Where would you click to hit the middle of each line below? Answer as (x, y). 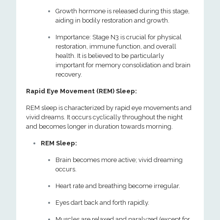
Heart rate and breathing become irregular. (118, 186)
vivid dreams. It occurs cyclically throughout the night (104, 117)
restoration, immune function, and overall (116, 46)
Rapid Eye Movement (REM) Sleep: (82, 91)
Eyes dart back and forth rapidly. (102, 203)
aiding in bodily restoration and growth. (112, 20)
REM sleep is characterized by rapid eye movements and (109, 108)
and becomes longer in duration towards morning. (99, 126)
